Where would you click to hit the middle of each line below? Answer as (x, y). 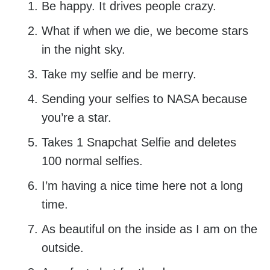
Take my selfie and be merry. (119, 74)
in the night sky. (83, 50)
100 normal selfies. (92, 161)
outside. (62, 248)
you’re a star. (76, 118)
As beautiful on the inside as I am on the (149, 229)
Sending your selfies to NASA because (144, 99)
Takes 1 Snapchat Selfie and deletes (139, 143)
